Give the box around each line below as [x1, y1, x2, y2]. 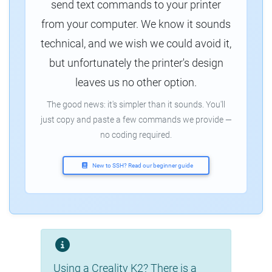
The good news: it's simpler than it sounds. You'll [47, 100, 225, 110]
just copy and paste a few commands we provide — [40, 115, 232, 126]
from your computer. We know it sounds [41, 18, 231, 31]
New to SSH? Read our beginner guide [90, 161, 193, 170]
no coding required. [100, 130, 172, 141]
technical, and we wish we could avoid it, [41, 37, 231, 50]
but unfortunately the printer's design [49, 56, 223, 70]
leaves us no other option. [75, 76, 197, 89]
